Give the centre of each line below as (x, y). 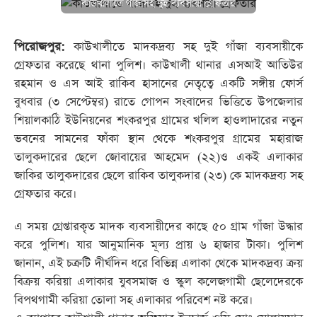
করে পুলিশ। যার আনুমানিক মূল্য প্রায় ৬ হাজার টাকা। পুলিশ (158, 245)
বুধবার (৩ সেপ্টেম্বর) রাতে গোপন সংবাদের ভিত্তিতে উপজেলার (158, 102)
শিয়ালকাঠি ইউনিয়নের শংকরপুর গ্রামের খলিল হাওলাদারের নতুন (158, 121)
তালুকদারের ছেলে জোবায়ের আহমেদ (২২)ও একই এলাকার (158, 157)
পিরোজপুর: (44, 47)
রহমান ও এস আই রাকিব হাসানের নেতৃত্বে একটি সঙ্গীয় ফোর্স (158, 84)
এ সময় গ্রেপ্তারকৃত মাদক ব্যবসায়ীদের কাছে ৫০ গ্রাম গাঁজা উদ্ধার (158, 227)
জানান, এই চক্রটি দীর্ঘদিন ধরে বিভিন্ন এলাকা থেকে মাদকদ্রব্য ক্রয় (158, 264)
